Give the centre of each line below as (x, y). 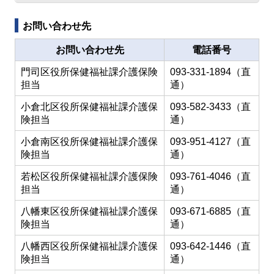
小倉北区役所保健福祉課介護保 (89, 107)
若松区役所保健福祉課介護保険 (89, 176)
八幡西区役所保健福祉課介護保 (89, 246)
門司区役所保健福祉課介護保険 (89, 72)
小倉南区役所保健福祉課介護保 (89, 142)
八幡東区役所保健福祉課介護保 (89, 211)
